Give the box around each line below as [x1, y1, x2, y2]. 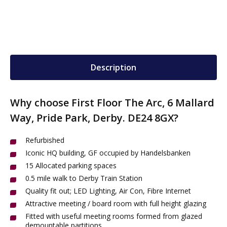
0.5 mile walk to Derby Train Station [25, 173, 142, 183]
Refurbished [25, 135, 64, 145]
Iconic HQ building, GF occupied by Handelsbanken [25, 148, 191, 158]
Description [91, 62, 136, 73]
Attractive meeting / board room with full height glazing [25, 199, 206, 208]
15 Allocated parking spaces [25, 161, 117, 170]
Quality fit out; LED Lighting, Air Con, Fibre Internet [25, 186, 191, 196]
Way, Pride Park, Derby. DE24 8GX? [10, 111, 178, 125]
